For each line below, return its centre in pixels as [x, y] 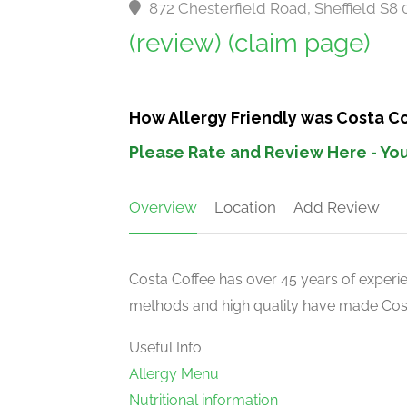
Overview [163, 208]
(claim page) [299, 44]
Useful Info [165, 348]
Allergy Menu [174, 374]
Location [245, 208]
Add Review [337, 208]
